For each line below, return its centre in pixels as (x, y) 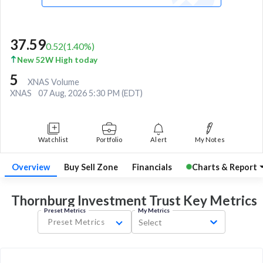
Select (150, 222)
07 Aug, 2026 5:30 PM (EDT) (90, 93)
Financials (152, 167)
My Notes (210, 139)
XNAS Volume (53, 82)
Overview (31, 167)
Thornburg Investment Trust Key (109, 201)
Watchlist (53, 139)
